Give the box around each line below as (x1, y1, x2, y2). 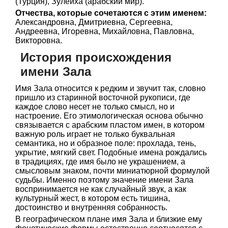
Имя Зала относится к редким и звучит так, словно (15, 84, 206, 93)
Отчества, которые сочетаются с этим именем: (15, 9, 207, 17)
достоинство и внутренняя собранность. (15, 203, 167, 212)
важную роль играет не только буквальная (15, 130, 175, 138)
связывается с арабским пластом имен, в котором (15, 121, 205, 129)
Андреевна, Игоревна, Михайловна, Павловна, (15, 27, 194, 36)
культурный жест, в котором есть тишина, (15, 194, 170, 203)
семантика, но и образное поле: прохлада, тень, (15, 139, 196, 148)
